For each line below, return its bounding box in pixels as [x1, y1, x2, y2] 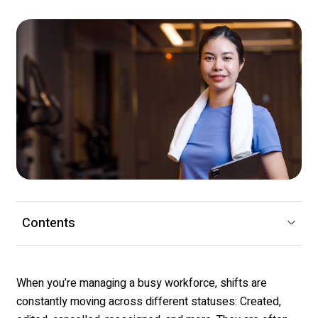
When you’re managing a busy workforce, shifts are [16, 274, 267, 292]
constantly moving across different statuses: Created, [16, 292, 281, 310]
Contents [22, 213, 75, 233]
